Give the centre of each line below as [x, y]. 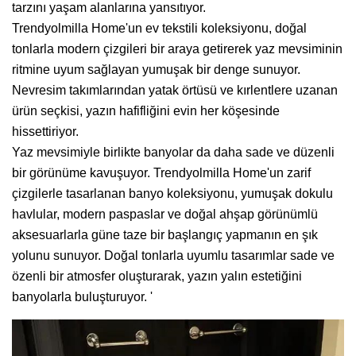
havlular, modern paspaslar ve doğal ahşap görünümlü [165, 214]
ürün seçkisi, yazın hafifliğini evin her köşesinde [146, 110]
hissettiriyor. [45, 131]
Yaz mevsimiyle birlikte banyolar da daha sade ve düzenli [173, 152]
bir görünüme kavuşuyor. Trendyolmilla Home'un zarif [161, 172]
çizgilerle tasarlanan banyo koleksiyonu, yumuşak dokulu [172, 193]
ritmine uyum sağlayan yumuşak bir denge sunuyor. [156, 69]
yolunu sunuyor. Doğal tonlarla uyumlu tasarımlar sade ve [173, 255]
